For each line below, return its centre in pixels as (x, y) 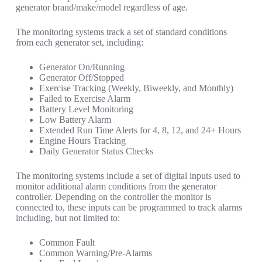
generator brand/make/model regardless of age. (101, 8)
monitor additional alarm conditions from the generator (116, 187)
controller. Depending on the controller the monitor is (113, 197)
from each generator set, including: (79, 43)
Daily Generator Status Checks (96, 151)
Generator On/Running (82, 67)
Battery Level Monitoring (86, 109)
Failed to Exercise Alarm (85, 99)
